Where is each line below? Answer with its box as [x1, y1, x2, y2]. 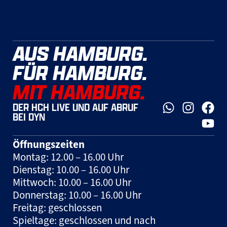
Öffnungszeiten [13, 137, 85, 152]
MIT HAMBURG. [13, 79, 145, 105]
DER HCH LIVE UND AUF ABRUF [13, 100, 138, 114]
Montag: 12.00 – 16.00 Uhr [13, 150, 124, 164]
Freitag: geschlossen [13, 201, 102, 214]
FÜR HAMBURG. [13, 59, 147, 86]
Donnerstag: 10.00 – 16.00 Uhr [13, 188, 141, 202]
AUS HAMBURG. [13, 40, 148, 66]
